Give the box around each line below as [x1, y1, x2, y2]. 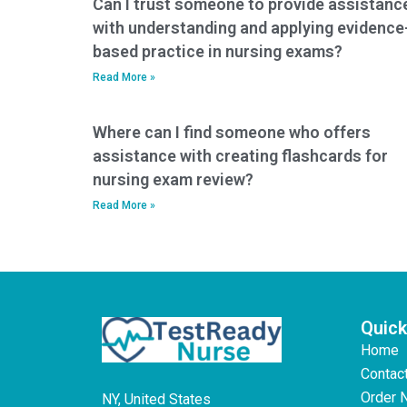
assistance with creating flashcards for [93, 145, 388, 165]
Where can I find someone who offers [93, 122, 371, 142]
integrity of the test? [263, 27, 395, 45]
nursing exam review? [93, 169, 253, 189]
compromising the [263, 8, 384, 25]
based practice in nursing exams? [93, 41, 342, 61]
